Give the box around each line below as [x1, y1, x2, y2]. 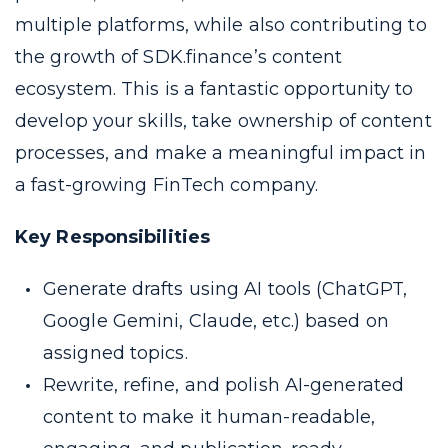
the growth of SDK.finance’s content [15, 46, 343, 68]
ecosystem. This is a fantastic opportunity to [15, 78, 414, 100]
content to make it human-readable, [43, 406, 376, 428]
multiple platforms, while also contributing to [15, 14, 427, 36]
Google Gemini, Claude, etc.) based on [43, 310, 389, 332]
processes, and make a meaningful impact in [15, 142, 427, 164]
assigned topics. [43, 342, 188, 364]
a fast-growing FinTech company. [15, 174, 319, 196]
